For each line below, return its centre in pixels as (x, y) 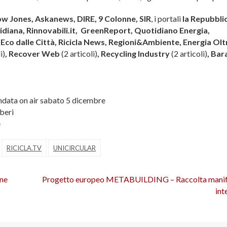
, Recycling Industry (134, 54)
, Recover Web (33, 54)
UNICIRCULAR (74, 148)
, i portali (167, 19)
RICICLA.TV (24, 148)
